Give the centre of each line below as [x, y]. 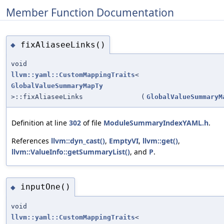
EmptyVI [124, 141]
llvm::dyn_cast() [78, 141]
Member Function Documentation [90, 12]
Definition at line [40, 123]
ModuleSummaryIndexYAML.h [156, 123]
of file [92, 123]
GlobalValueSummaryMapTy [57, 86]
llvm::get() [160, 141]
